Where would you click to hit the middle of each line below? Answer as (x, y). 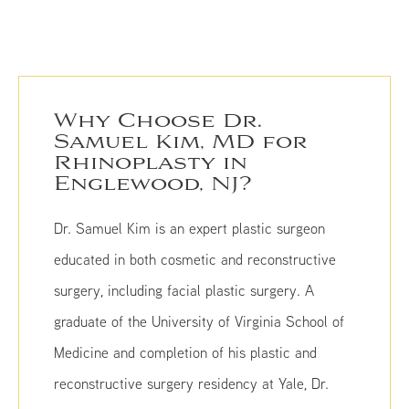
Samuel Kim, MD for (181, 143)
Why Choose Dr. (158, 122)
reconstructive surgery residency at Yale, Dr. (192, 384)
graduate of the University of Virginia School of (199, 322)
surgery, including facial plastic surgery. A (184, 291)
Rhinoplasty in (151, 164)
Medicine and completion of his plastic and (186, 353)
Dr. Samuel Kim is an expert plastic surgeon (190, 229)
